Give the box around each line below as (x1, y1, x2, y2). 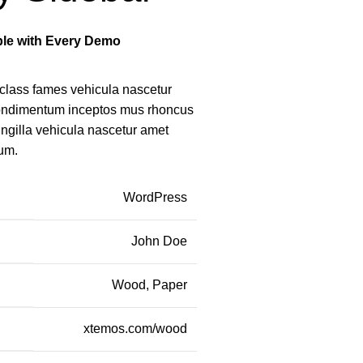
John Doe (130, 234, 187, 248)
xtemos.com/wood (83, 322, 187, 335)
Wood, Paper (111, 278, 187, 292)
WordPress (122, 190, 187, 204)
